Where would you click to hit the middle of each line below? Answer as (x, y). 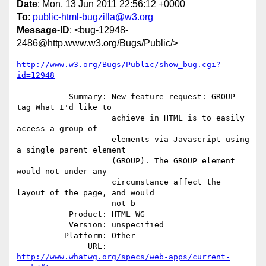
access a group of (57, 129)
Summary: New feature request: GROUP (43, 97)
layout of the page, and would (85, 193)
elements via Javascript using (64, 140)
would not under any (62, 172)
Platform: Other (40, 236)
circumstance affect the (64, 182)
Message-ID (43, 30)
